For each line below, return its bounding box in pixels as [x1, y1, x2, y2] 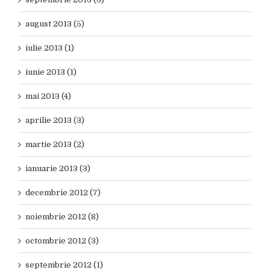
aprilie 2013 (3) [25, 116, 84, 125]
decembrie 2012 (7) [25, 188, 101, 198]
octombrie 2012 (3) [25, 236, 99, 246]
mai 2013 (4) [25, 92, 71, 101]
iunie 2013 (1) [25, 67, 77, 77]
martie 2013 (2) [25, 140, 84, 149]
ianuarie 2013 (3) [25, 164, 90, 174]
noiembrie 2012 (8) [25, 212, 99, 222]
